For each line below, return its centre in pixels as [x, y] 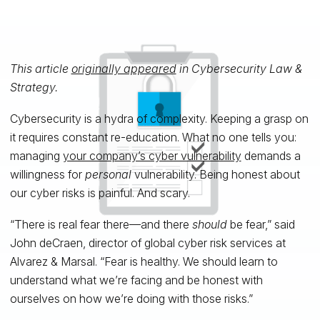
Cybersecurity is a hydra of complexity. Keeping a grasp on [159, 118]
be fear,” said [261, 224]
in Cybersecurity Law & [239, 68]
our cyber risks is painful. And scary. [100, 192]
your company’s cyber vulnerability [152, 155]
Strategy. [34, 87]
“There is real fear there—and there [101, 224]
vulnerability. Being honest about [215, 174]
